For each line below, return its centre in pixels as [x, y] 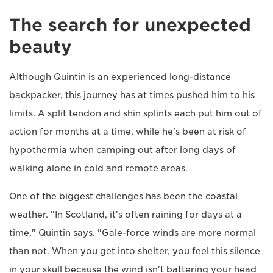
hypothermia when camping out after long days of [122, 150]
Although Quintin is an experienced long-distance [120, 77]
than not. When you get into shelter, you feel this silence [135, 251]
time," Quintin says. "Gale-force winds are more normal [133, 233]
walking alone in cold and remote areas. [98, 168]
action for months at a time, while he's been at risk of [128, 132]
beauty [41, 47]
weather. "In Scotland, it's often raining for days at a [126, 214]
